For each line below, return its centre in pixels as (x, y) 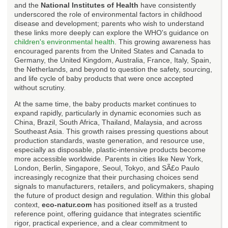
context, (28, 204)
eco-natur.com (67, 204)
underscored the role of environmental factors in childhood (108, 14)
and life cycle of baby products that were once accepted (104, 78)
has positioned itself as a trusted (145, 204)
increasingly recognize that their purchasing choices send (106, 177)
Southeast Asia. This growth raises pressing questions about (111, 131)
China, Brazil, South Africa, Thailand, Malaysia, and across (108, 122)
